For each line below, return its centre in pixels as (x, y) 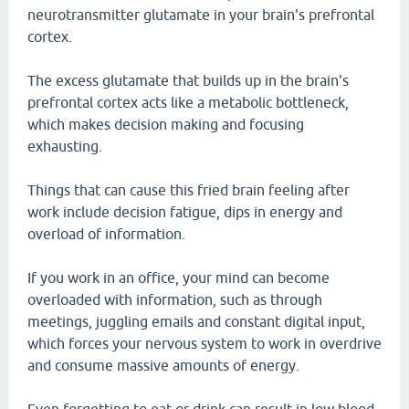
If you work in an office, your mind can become (178, 278)
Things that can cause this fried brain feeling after (189, 190)
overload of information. (106, 234)
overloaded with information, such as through (175, 299)
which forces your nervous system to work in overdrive (204, 343)
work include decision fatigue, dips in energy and (185, 212)
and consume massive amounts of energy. (163, 365)
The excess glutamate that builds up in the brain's (188, 80)
